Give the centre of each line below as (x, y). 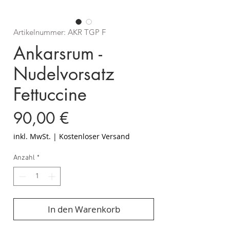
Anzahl (24, 158)
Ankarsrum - (58, 53)
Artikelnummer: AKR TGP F (60, 32)
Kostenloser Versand (94, 137)
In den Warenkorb (84, 209)
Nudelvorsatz (64, 74)
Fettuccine (50, 94)
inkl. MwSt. (32, 137)
